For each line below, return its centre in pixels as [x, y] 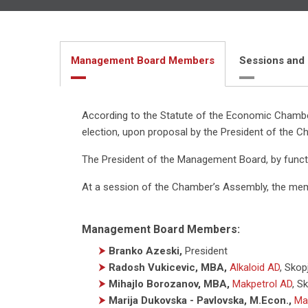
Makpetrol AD [262, 284]
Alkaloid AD [255, 267]
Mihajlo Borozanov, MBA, [169, 284]
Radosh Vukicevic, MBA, [168, 267]
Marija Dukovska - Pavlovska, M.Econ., [200, 300]
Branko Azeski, [145, 251]
